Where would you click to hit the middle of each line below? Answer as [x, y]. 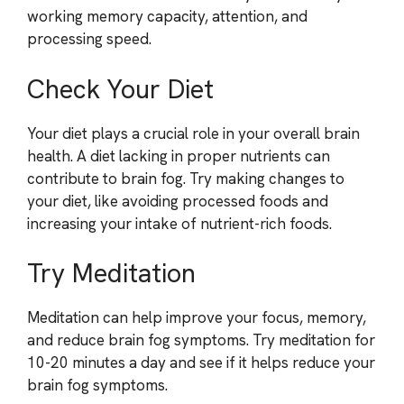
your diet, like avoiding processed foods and [178, 201]
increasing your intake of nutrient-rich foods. [179, 223]
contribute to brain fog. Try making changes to [186, 178]
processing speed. [89, 39]
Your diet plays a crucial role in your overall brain [193, 133]
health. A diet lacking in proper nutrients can [179, 156]
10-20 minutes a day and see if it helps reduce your [201, 363]
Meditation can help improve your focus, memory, [197, 317]
